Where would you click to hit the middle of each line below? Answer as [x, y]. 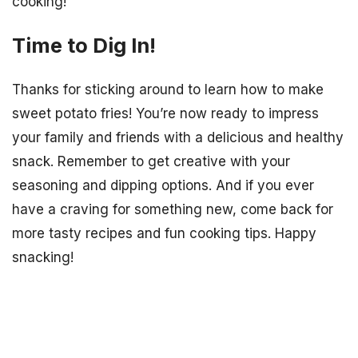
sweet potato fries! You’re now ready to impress [165, 114]
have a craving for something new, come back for [173, 210]
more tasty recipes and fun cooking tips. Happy [164, 234]
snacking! [43, 258]
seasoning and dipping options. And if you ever [163, 186]
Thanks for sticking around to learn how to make [168, 90]
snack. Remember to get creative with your [151, 162]
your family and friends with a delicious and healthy [178, 138]
